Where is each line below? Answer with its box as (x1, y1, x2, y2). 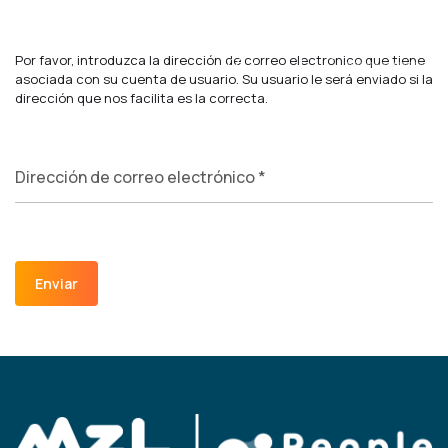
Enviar (35, 274, 78, 293)
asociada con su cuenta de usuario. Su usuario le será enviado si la (15, 70, 433, 88)
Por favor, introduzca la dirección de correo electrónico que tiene (15, 51, 425, 69)
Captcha (15, 261, 79, 283)
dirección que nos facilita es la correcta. (15, 89, 268, 107)
